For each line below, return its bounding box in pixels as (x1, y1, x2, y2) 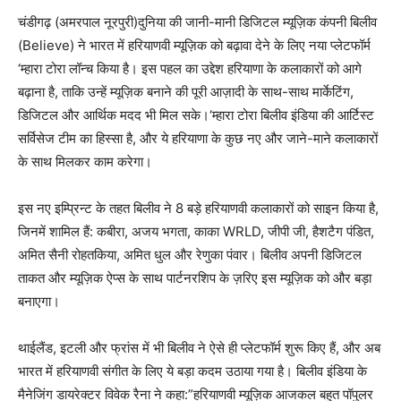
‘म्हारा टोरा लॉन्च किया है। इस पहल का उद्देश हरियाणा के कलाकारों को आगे (18, 60, 362, 78)
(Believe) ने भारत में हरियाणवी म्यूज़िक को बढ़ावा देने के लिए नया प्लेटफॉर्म (18, 37, 371, 55)
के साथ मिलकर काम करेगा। (18, 153, 152, 171)
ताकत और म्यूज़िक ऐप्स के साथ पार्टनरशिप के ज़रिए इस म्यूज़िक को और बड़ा (18, 269, 371, 287)
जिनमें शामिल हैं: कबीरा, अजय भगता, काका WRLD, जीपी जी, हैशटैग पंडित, (18, 223, 374, 241)
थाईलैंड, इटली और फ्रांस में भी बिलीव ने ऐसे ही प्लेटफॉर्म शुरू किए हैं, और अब (18, 339, 380, 357)
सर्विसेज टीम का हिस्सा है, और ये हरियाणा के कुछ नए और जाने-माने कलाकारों (18, 130, 378, 148)
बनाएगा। (18, 293, 60, 311)
